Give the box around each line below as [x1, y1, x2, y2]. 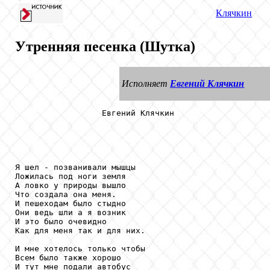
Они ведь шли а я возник [15, 208, 126, 218]
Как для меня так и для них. [15, 226, 145, 236]
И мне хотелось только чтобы [15, 244, 145, 254]
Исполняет [122, 78, 171, 89]
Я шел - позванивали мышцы [15, 163, 136, 172]
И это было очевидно [15, 217, 107, 227]
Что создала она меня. [15, 190, 116, 199]
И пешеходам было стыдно [15, 199, 126, 209]
